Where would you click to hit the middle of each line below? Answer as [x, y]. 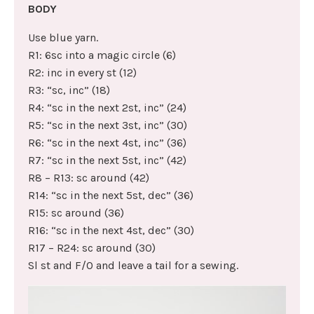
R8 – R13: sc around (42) [89, 178]
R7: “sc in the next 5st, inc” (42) [107, 161]
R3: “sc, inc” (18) [69, 90]
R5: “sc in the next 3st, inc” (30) [108, 125]
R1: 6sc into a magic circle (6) [102, 55]
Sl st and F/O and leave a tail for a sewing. [133, 266]
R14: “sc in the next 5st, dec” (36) [111, 196]
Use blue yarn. [63, 38]
